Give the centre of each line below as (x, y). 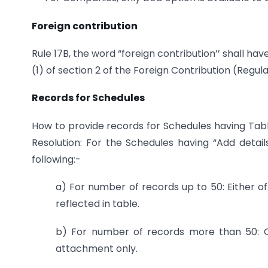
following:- (56, 159)
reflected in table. (98, 204)
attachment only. (97, 248)
